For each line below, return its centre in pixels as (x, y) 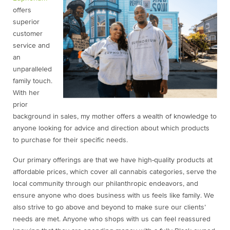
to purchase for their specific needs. (70, 140)
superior (26, 22)
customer (28, 34)
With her (26, 93)
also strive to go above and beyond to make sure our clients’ (109, 207)
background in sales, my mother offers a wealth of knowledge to (115, 116)
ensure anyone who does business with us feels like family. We (113, 195)
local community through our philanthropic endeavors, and (106, 184)
